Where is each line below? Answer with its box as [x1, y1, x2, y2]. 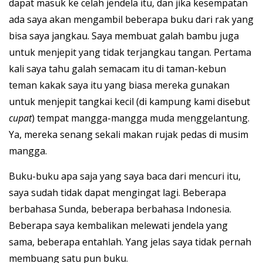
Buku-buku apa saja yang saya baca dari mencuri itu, [9, 170, 241, 183]
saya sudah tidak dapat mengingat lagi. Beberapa [9, 186, 226, 200]
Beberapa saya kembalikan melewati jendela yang [9, 219, 228, 232]
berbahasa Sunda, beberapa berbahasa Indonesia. [9, 203, 231, 216]
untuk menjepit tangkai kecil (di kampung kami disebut [9, 95, 250, 109]
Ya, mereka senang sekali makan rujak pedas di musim [9, 128, 248, 141]
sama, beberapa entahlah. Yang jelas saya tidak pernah [9, 235, 251, 249]
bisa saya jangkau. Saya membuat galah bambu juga [9, 29, 239, 43]
